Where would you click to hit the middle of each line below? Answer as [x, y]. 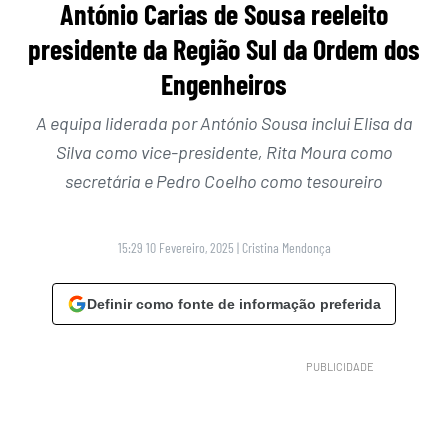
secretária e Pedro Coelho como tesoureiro [224, 181]
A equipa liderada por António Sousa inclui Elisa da [224, 123]
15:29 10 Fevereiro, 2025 [175, 248]
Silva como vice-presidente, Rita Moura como [224, 152]
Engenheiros [224, 84]
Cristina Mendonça [286, 248]
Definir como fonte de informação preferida [234, 304]
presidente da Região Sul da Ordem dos [224, 49]
